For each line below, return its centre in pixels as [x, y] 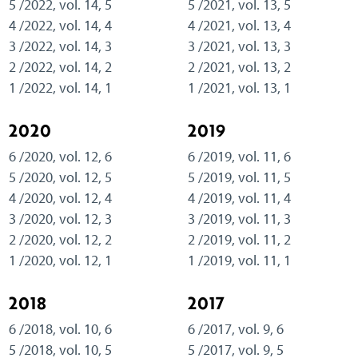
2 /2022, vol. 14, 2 [60, 67]
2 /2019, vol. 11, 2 [239, 240]
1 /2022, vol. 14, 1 [60, 88]
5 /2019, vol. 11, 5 [239, 177]
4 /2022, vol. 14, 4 [60, 26]
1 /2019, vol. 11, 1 [239, 261]
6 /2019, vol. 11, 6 [239, 157]
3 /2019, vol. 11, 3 [239, 219]
